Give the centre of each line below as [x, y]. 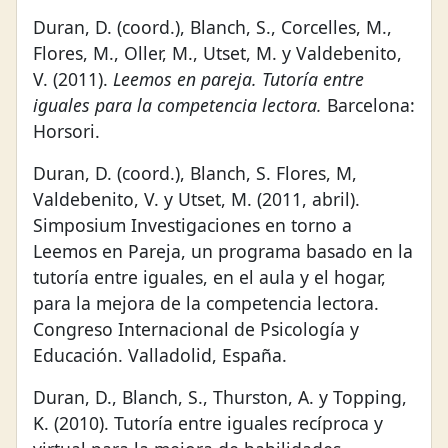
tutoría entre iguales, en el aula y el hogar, [209, 277]
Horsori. [66, 131]
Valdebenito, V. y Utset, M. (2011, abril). [196, 199]
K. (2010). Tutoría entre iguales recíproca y [208, 423]
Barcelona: [368, 105]
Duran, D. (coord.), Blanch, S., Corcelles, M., [212, 27]
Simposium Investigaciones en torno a [192, 225]
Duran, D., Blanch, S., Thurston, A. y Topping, [220, 397]
